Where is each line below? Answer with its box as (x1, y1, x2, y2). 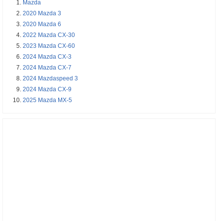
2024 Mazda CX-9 (23, 85, 72, 93)
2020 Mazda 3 (23, 9, 62, 17)
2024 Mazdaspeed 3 (23, 74, 78, 82)
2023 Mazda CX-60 (23, 42, 75, 49)
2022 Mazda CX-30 (23, 31, 75, 38)
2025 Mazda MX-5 (23, 96, 73, 104)
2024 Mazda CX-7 (23, 64, 72, 71)
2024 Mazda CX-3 (23, 53, 72, 60)
